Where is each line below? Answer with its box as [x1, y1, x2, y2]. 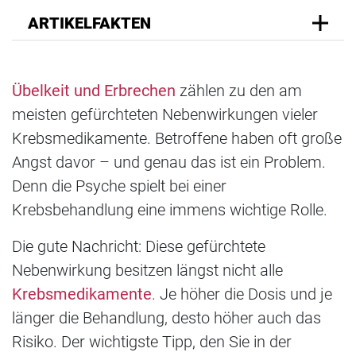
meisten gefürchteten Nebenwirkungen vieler [12, 105, 318, 125]
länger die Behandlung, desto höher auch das [12, 308, 321, 328]
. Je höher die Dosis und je [152, 284, 332, 304]
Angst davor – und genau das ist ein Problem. [12, 153, 326, 172]
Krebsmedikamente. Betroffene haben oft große [12, 129, 342, 149]
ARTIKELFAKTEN [28, 14, 151, 33]
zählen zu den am [176, 81, 302, 101]
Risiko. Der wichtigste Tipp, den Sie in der [12, 332, 292, 352]
